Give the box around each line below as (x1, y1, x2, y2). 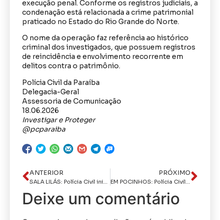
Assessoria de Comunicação (22, 96, 121, 106)
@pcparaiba (22, 124, 65, 134)
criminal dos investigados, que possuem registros (22, 43, 195, 52)
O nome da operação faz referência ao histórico (22, 33, 189, 43)
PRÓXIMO (159, 168, 191, 177)
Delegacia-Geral (22, 87, 79, 96)
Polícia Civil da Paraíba (22, 78, 100, 87)
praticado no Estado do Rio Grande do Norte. (22, 17, 179, 26)
